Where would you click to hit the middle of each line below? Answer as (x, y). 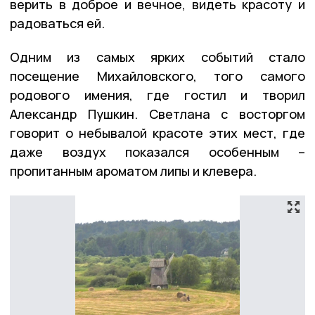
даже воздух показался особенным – (157, 152)
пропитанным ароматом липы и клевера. (133, 171)
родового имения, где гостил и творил (157, 95)
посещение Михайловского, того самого (157, 76)
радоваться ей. (57, 24)
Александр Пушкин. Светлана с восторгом (157, 114)
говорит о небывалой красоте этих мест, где (157, 133)
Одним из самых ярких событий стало (157, 57)
